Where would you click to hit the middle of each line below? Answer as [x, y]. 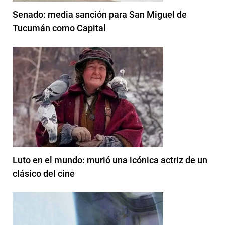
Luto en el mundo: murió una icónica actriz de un [110, 160]
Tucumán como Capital [59, 28]
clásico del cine [44, 173]
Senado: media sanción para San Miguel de [100, 14]
